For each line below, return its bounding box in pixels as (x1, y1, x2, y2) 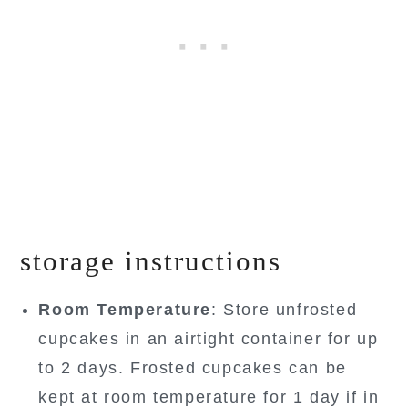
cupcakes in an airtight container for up (38, 329, 379, 348)
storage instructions (20, 244, 282, 277)
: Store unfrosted (211, 300, 358, 319)
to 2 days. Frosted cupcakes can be (38, 358, 347, 377)
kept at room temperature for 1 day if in (38, 387, 380, 406)
